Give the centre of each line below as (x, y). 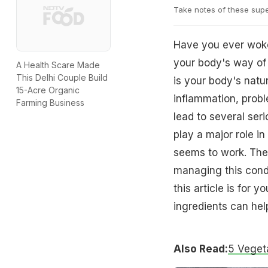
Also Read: (200, 249)
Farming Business (50, 103)
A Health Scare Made (58, 65)
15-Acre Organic (48, 90)
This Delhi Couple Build (62, 78)
